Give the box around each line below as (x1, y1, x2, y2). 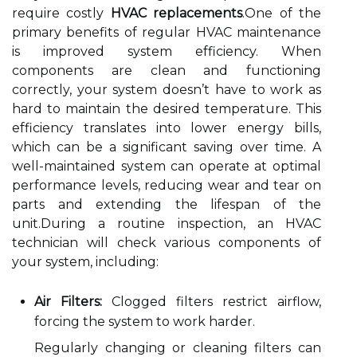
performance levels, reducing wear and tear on (12, 178, 321, 193)
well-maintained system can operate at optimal (12, 159, 321, 174)
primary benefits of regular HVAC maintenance (12, 25, 321, 40)
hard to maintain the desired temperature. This (12, 101, 321, 116)
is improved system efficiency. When (12, 44, 321, 59)
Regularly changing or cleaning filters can (34, 340, 321, 355)
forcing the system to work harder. (34, 314, 255, 329)
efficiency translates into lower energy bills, (12, 120, 321, 135)
